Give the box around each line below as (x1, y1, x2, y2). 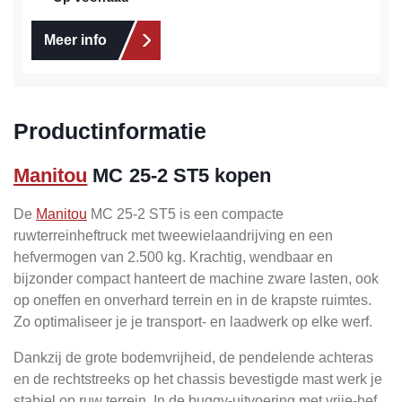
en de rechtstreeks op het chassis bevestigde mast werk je (13, 371, 382, 388)
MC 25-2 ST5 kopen (87, 164, 272, 188)
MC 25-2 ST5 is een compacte (87, 206, 284, 223)
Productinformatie (13, 118, 206, 144)
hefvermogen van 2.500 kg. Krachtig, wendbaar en (13, 249, 333, 266)
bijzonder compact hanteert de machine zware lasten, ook (13, 271, 379, 287)
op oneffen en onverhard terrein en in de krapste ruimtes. (13, 293, 371, 309)
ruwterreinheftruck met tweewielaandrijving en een (13, 228, 333, 244)
